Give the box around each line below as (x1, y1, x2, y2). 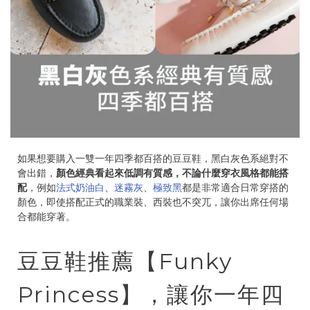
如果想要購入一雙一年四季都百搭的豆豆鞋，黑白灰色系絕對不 (17, 152, 289, 165)
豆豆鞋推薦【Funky (17, 248, 232, 275)
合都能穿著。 (17, 210, 75, 223)
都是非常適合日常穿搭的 (182, 181, 289, 194)
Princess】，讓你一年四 (17, 281, 284, 308)
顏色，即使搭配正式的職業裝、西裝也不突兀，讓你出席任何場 (17, 196, 289, 208)
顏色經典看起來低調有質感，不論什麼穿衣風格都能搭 (56, 167, 289, 179)
